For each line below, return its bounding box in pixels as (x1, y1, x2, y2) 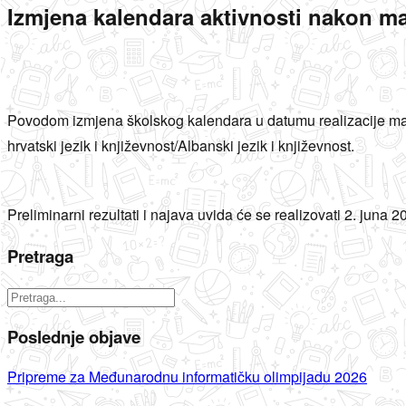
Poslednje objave (7, 324, 140, 349)
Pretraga (7, 244, 73, 269)
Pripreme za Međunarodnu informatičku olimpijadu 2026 (7, 365, 367, 387)
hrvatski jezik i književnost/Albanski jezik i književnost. (7, 134, 354, 156)
